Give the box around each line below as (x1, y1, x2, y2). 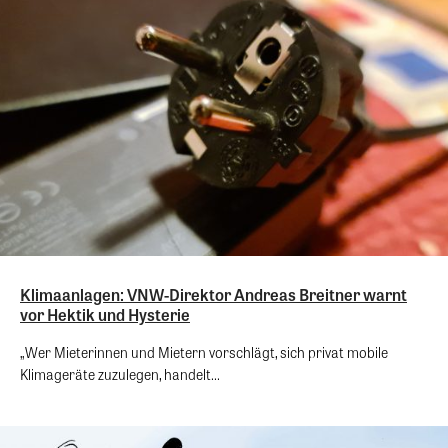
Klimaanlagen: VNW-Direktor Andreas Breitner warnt (20, 283, 407, 307)
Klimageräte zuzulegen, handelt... (20, 364, 220, 385)
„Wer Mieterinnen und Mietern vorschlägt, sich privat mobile (20, 342, 388, 363)
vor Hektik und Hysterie (20, 303, 190, 327)
